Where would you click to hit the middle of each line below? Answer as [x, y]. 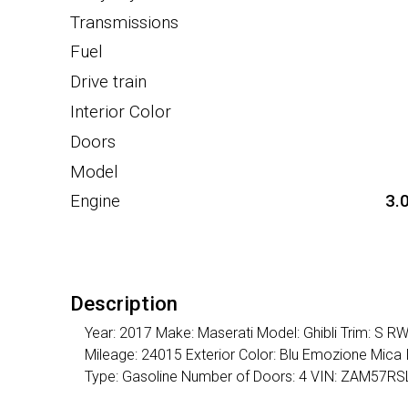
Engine [95, 201]
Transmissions [124, 22]
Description [124, 304]
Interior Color [121, 111]
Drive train [108, 82]
